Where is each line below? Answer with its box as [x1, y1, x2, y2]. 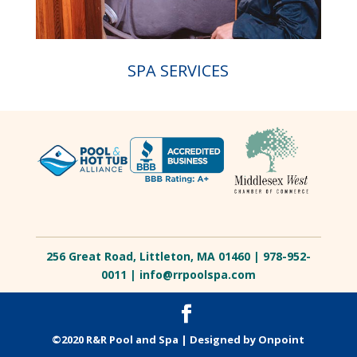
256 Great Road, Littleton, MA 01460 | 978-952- [45, 248, 311, 264]
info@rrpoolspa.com [139, 266, 256, 282]
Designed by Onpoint [190, 331, 305, 347]
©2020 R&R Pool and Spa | [52, 331, 190, 347]
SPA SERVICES [127, 60, 229, 82]
